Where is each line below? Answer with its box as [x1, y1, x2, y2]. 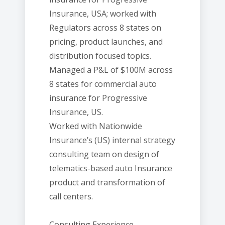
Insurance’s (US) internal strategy [49, 135, 175, 146]
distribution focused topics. [49, 50, 151, 61]
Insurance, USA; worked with [49, 8, 156, 19]
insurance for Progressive [49, 92, 147, 103]
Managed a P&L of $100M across [49, 64, 173, 75]
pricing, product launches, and [49, 36, 163, 47]
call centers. [49, 191, 93, 202]
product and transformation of [49, 177, 165, 188]
